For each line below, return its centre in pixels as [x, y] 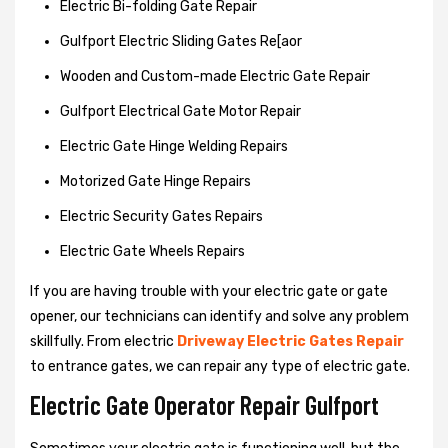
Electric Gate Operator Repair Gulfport [204, 404]
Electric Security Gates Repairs [161, 216]
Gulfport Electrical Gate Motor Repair [180, 111]
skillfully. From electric [103, 341]
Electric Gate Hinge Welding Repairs [174, 146]
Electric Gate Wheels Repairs [152, 251]
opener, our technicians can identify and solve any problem [219, 316]
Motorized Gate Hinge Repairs [155, 181]
